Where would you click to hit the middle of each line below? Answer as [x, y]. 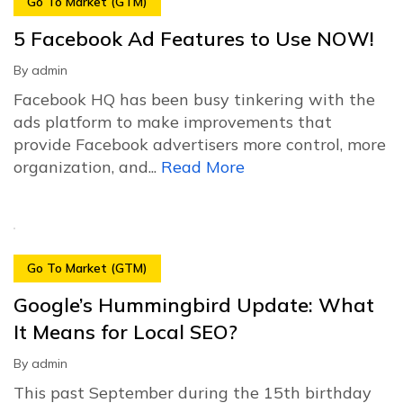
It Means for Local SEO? [125, 331]
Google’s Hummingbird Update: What [194, 304]
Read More [203, 166]
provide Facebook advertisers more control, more [200, 144]
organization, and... [87, 166]
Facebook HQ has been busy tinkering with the [194, 99]
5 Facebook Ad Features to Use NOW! [194, 38]
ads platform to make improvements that [173, 121]
